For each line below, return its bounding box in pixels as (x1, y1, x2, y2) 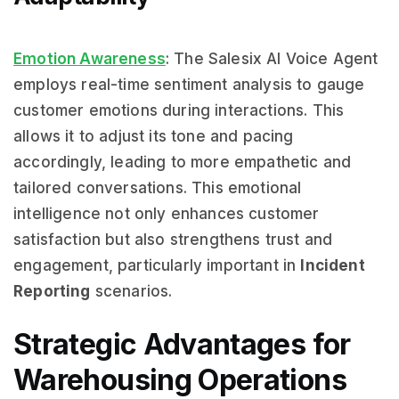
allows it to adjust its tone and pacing (13, 127, 294, 145)
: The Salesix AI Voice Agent (165, 50, 379, 68)
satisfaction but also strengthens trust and (13, 231, 333, 248)
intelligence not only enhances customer (13, 205, 320, 223)
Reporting (13, 282, 91, 300)
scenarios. (90, 282, 173, 300)
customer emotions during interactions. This (13, 102, 345, 119)
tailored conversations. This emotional (13, 179, 302, 197)
